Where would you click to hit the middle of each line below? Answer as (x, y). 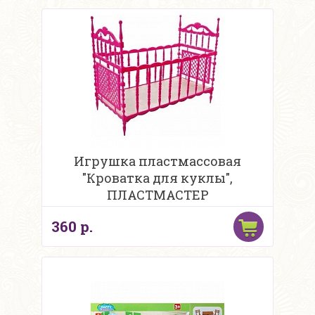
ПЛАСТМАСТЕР (157, 195)
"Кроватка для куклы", (157, 178)
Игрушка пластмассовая (157, 161)
